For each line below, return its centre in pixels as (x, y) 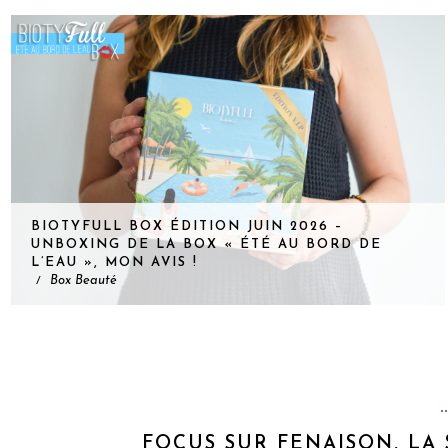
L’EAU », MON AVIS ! (113, 263)
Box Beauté (81, 281)
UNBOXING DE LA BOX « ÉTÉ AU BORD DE (205, 245)
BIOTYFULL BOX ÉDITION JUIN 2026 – (185, 227)
